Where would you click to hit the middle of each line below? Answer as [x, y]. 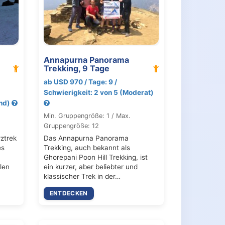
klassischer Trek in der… [82, 176]
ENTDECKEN [69, 193]
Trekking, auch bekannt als [87, 147]
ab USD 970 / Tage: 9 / [80, 82]
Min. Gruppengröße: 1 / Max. [87, 116]
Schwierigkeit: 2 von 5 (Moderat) [98, 92]
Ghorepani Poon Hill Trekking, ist [95, 157]
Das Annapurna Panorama [86, 138]
